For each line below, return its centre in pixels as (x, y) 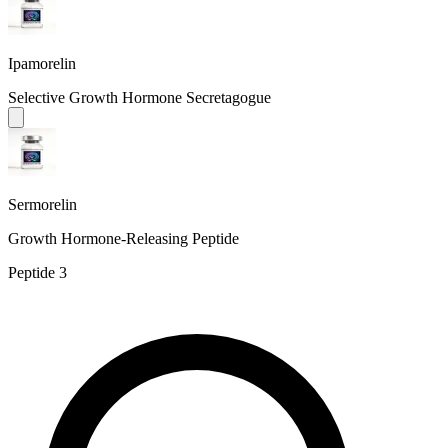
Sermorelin (42, 204)
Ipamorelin (42, 63)
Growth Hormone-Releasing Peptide (123, 238)
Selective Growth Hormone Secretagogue (139, 97)
